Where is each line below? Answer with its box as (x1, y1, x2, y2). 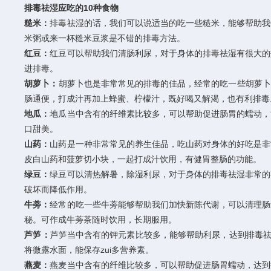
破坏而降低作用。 (24, 184, 93, 194)
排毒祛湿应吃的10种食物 (24, 3, 119, 13)
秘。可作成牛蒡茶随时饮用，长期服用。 (24, 215, 177, 224)
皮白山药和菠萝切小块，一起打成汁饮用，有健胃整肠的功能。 (24, 154, 262, 164)
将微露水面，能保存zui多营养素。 (24, 245, 154, 255)
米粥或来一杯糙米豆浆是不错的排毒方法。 (24, 33, 186, 43)
